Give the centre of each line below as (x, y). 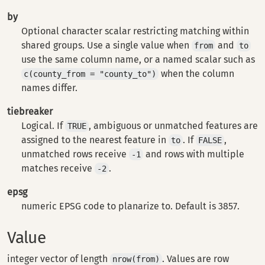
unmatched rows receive (75, 154)
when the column (196, 74)
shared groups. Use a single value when (106, 45)
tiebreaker (30, 112)
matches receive (58, 168)
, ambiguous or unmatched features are (173, 126)
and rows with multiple (194, 154)
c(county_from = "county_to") (90, 74)
